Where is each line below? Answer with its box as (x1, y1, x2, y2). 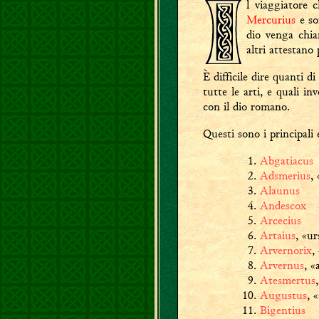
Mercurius (246, 12, 296, 27)
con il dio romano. (203, 99, 290, 114)
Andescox (260, 198, 306, 213)
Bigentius (260, 303, 305, 318)
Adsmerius (260, 168, 310, 183)
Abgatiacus (260, 153, 313, 168)
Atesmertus (260, 273, 315, 288)
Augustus (260, 288, 307, 303)
